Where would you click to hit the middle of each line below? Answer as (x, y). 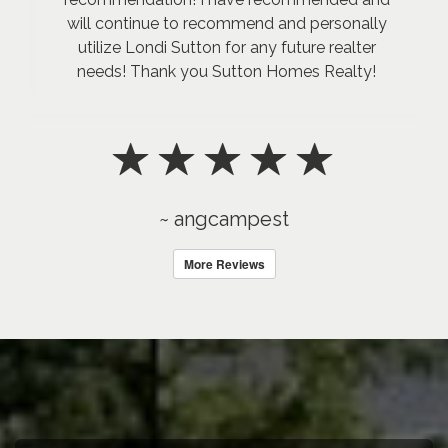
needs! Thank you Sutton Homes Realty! (226, 71)
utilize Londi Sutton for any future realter (226, 47)
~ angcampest (224, 219)
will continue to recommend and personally (226, 23)
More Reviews (224, 264)
